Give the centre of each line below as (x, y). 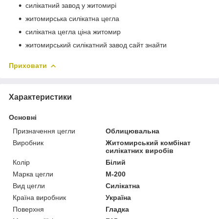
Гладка (118, 209)
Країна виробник (39, 198)
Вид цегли (29, 186)
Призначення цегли (44, 131)
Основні (23, 118)
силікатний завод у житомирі (71, 6)
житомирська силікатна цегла (72, 19)
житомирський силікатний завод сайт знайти (96, 45)
